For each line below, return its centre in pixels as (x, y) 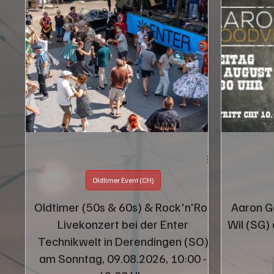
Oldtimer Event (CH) (123, 180)
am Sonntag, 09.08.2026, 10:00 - (123, 258)
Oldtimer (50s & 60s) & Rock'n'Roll (123, 206)
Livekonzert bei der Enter (123, 224)
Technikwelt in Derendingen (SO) (123, 241)
